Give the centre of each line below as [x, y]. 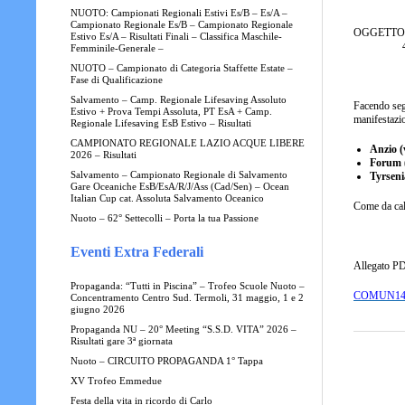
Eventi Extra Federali [137, 251]
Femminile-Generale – [117, 48]
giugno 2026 [97, 309]
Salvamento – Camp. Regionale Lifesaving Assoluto [178, 99]
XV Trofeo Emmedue [116, 381]
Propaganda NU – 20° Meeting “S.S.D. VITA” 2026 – [183, 329]
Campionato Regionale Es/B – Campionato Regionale [181, 24]
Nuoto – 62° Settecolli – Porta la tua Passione [164, 218]
